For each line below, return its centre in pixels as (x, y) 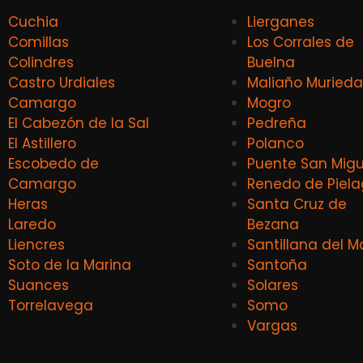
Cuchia (33, 21)
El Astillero (42, 143)
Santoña (277, 265)
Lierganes (281, 21)
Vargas (272, 325)
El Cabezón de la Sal (79, 123)
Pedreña (277, 123)
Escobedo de (53, 163)
